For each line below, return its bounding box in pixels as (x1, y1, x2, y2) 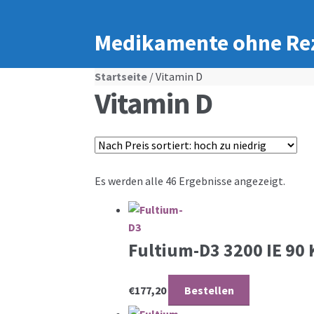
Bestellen (184, 282, 234, 297)
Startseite (94, 69, 147, 84)
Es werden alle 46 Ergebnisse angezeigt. (94, 173, 285, 188)
